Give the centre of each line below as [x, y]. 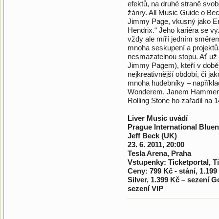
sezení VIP [145, 188]
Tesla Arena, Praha [159, 153]
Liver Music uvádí [158, 118]
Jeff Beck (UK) [152, 136]
